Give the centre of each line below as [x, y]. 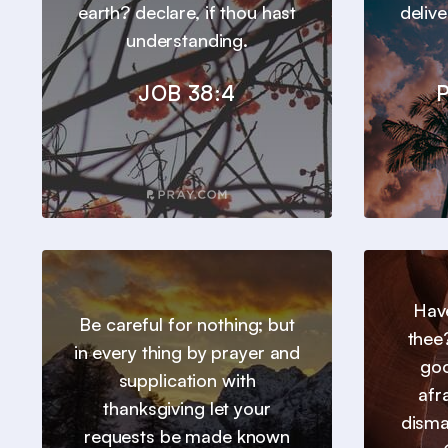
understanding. [187, 40]
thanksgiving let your [187, 408]
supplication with [187, 380]
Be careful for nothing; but [187, 324]
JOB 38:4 [187, 93]
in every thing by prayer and [187, 352]
